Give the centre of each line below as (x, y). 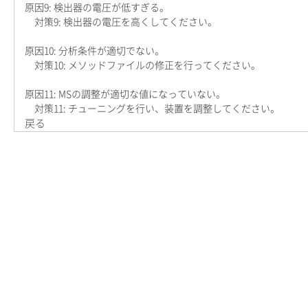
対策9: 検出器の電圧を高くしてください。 (121, 22)
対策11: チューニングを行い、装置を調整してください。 (152, 109)
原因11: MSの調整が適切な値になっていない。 (125, 94)
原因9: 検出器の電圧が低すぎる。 (97, 8)
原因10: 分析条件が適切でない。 (95, 51)
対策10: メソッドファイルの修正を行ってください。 (143, 65)
